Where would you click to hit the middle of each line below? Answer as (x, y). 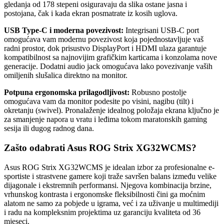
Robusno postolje (158, 92)
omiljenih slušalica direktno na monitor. (66, 75)
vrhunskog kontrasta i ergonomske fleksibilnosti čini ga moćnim (104, 194)
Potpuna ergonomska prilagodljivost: (67, 92)
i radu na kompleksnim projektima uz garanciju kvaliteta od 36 (102, 212)
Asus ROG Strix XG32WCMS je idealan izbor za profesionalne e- (109, 167)
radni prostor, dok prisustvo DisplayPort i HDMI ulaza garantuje (105, 48)
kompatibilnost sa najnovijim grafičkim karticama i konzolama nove (110, 57)
